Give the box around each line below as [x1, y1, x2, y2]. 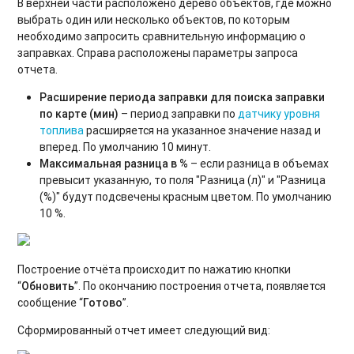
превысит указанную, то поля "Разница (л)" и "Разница [40, 172, 326, 187]
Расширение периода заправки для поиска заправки [40, 89, 326, 104]
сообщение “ [17, 295, 84, 310]
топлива [40, 122, 85, 137]
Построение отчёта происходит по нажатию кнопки [17, 262, 292, 277]
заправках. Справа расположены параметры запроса [17, 45, 299, 60]
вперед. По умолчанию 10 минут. [40, 139, 212, 154]
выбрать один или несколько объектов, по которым [17, 12, 291, 27]
